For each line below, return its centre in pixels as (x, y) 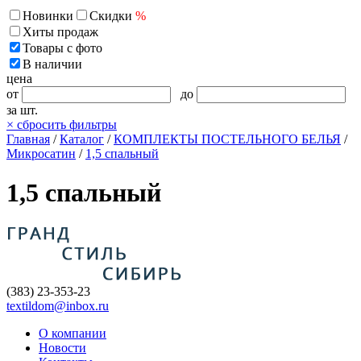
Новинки (48, 15)
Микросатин (41, 153)
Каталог (82, 139)
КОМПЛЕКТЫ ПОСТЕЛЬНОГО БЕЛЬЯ (227, 139)
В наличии (52, 64)
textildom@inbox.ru (58, 305)
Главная (28, 139)
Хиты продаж (60, 31)
